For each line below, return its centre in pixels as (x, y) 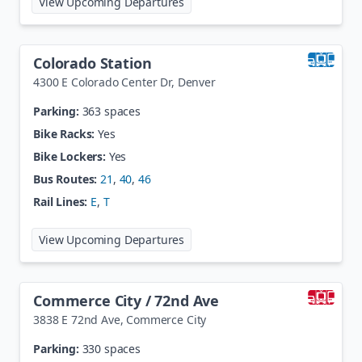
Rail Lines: (61, 202)
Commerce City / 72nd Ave (126, 301)
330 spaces (111, 349)
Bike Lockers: (69, 156)
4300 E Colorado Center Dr (102, 82)
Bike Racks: (64, 134)
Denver (196, 82)
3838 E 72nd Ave (77, 320)
